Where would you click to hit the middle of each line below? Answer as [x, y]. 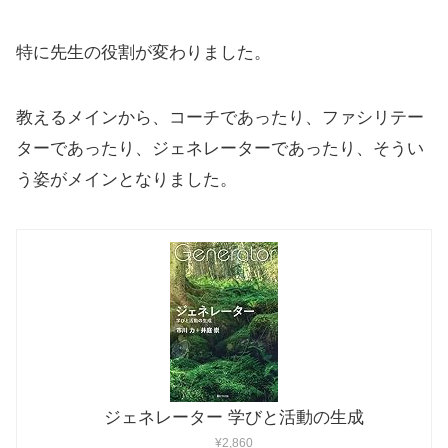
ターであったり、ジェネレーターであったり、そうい [220, 149]
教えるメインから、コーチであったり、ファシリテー [220, 118]
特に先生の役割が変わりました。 [143, 53]
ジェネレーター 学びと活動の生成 [234, 418]
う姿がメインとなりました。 [126, 180]
